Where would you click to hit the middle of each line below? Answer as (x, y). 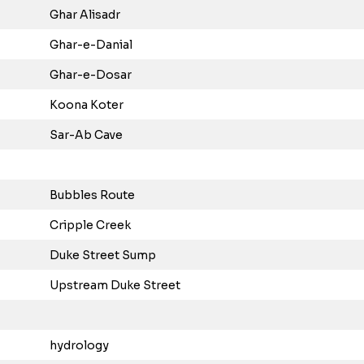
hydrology (79, 345)
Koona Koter (87, 105)
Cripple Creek (90, 225)
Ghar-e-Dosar (91, 75)
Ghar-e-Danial (91, 45)
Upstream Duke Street (115, 285)
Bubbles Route (92, 195)
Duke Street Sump (103, 255)
